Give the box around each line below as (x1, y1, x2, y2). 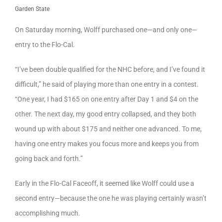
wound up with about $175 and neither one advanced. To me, (15, 125, 202, 133)
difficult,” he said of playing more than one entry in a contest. (15, 80, 199, 89)
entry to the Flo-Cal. (15, 41, 75, 49)
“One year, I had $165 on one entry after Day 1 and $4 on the (15, 95, 198, 104)
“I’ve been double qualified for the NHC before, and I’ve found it (15, 65, 205, 74)
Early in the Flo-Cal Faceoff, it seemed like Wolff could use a (15, 179, 194, 188)
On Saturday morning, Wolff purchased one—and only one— (15, 26, 197, 34)
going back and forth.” (15, 155, 83, 163)
